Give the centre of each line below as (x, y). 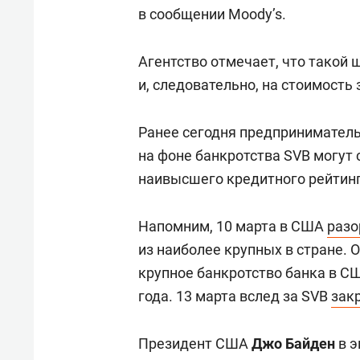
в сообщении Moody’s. (212, 14)
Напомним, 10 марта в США (233, 226)
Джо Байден (293, 344)
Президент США (195, 344)
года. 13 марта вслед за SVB (235, 296)
